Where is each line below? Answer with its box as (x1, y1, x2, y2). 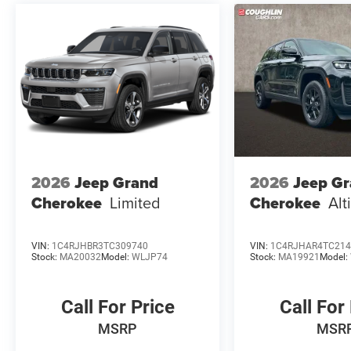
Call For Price (60, 296, 175, 319)
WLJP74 (132, 251, 168, 263)
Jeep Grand (74, 170, 158, 194)
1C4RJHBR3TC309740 (52, 241, 148, 252)
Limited (110, 190, 161, 214)
